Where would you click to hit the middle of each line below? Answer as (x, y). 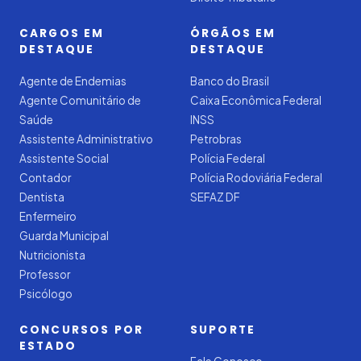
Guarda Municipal (64, 236)
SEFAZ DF (215, 197)
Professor (45, 274)
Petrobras (216, 139)
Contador (45, 178)
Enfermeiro (48, 216)
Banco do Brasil (230, 81)
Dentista (42, 197)
